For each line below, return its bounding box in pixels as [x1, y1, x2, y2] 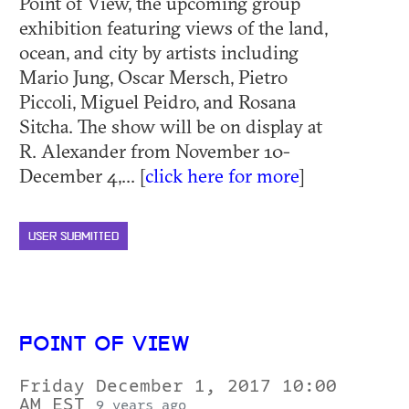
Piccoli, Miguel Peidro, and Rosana [19, 89, 296, 113]
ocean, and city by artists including [19, 39, 299, 64]
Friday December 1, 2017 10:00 [19, 376, 337, 395]
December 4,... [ [19, 163, 145, 187]
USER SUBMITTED [28, 230, 119, 243]
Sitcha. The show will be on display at [19, 113, 322, 138]
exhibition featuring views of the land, [19, 15, 328, 39]
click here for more [145, 163, 299, 187]
